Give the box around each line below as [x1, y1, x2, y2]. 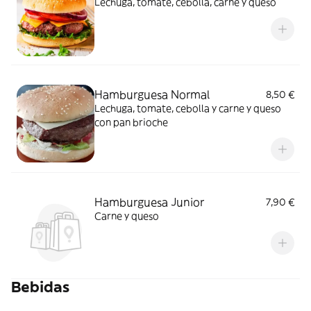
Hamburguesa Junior [94, 195, 204, 209]
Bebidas [11, 278, 69, 296]
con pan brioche [94, 116, 168, 128]
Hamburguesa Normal [94, 87, 210, 101]
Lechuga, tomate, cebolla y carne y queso [94, 102, 281, 115]
